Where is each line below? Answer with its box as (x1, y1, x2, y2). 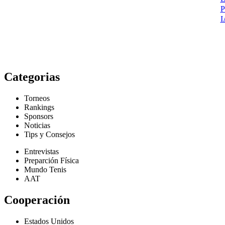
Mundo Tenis (24, 165, 66, 174)
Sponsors (24, 111, 53, 121)
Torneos (24, 93, 50, 102)
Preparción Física (24, 156, 79, 165)
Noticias (24, 121, 50, 130)
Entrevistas (24, 147, 59, 156)
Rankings (24, 102, 54, 111)
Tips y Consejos (24, 130, 75, 139)
